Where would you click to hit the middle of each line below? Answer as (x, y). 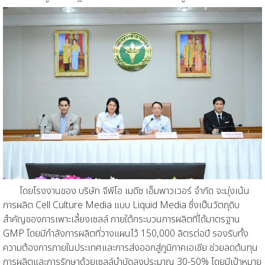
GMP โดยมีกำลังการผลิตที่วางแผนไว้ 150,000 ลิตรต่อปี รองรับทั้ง (126, 234)
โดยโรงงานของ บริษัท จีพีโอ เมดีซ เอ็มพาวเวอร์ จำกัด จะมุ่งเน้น (135, 191)
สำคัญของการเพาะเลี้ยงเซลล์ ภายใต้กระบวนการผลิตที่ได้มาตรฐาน (122, 220)
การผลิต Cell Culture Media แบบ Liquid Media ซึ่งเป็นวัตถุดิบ (121, 206)
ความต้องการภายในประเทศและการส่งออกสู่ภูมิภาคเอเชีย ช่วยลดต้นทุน (130, 248)
